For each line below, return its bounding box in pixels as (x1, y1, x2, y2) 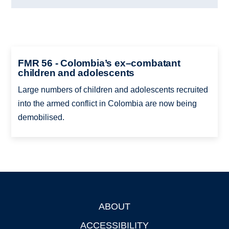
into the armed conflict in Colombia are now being (17, 99, 197, 108)
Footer (11, 203, 36, 212)
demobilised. (17, 112, 64, 122)
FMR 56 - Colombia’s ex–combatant (17, 57, 180, 68)
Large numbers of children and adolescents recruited (17, 85, 208, 94)
